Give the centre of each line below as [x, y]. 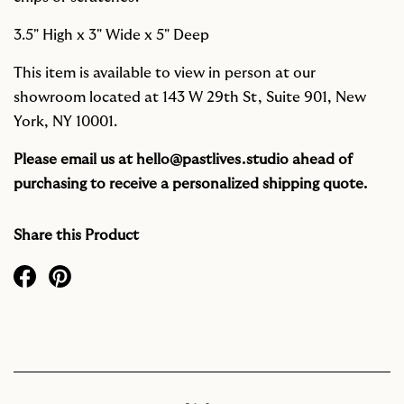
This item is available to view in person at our [165, 73]
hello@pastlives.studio [212, 160]
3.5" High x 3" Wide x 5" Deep [111, 36]
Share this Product [76, 236]
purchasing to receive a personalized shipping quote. [190, 184]
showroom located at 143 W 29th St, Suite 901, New [190, 98]
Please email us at [75, 160]
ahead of [321, 160]
